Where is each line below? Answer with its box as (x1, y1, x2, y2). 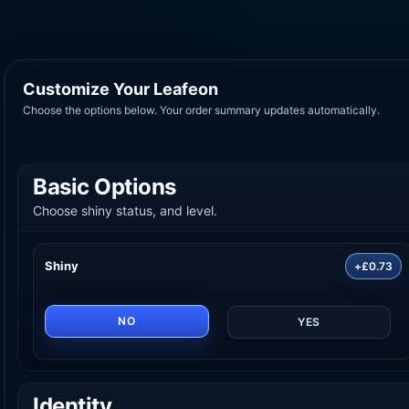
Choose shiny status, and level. (33, 202, 217, 218)
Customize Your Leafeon (23, 79, 218, 99)
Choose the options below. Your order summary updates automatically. (23, 102, 380, 117)
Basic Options (33, 173, 176, 200)
